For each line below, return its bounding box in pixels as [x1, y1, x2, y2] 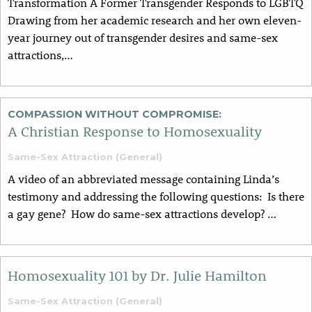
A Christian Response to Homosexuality [8, 122, 262, 141]
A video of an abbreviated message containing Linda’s [8, 171, 279, 187]
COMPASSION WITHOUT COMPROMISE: [8, 108, 221, 120]
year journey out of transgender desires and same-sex [8, 30, 278, 45]
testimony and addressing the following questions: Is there [8, 189, 304, 204]
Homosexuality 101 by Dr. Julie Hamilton [8, 266, 267, 285]
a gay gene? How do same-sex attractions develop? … [8, 206, 276, 221]
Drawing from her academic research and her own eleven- [8, 13, 302, 27]
